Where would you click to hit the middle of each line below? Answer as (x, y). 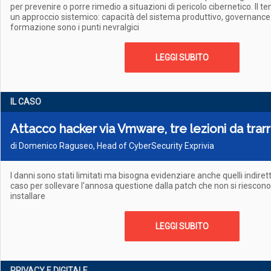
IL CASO (26, 102)
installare (28, 196)
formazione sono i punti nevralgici (75, 27)
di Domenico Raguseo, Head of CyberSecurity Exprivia (112, 146)
